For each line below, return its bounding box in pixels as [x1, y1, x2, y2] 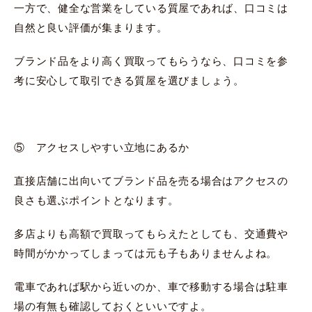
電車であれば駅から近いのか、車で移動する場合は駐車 [14, 280, 288, 292]
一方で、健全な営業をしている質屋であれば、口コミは [14, 1, 288, 14]
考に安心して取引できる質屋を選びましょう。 [14, 74, 244, 86]
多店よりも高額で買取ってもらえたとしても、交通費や [14, 227, 288, 240]
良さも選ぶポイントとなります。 [14, 194, 179, 206]
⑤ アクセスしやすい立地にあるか [14, 141, 189, 153]
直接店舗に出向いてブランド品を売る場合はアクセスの [14, 174, 288, 187]
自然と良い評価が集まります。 [14, 21, 168, 33]
